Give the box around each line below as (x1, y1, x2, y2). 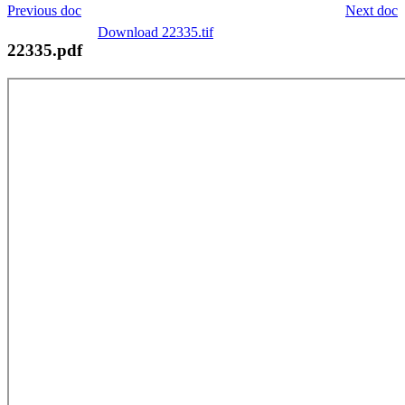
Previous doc (7, 2, 81, 18)
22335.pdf (7, 40, 82, 60)
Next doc (345, 2, 398, 18)
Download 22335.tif (98, 24, 213, 40)
